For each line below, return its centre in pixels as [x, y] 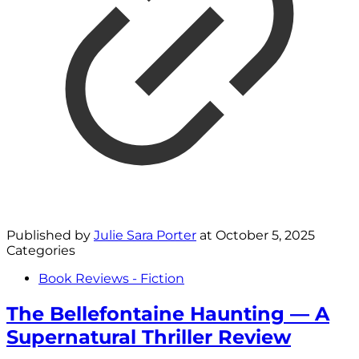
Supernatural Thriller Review [149, 337]
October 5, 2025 [265, 235]
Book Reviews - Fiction [111, 278]
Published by [50, 235]
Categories [41, 250]
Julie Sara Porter [145, 235]
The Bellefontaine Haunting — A [168, 313]
